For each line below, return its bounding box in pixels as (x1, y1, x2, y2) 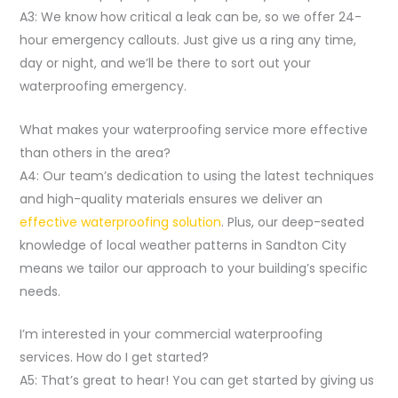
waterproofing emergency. (19, 77, 187, 96)
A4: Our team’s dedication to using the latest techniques (19, 166, 374, 185)
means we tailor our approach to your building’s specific (19, 259, 368, 277)
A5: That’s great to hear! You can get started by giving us (19, 371, 374, 390)
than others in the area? (19, 143, 171, 162)
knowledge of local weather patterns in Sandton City (19, 235, 346, 254)
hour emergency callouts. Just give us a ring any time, (19, 31, 356, 50)
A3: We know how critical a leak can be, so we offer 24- (19, 8, 362, 27)
